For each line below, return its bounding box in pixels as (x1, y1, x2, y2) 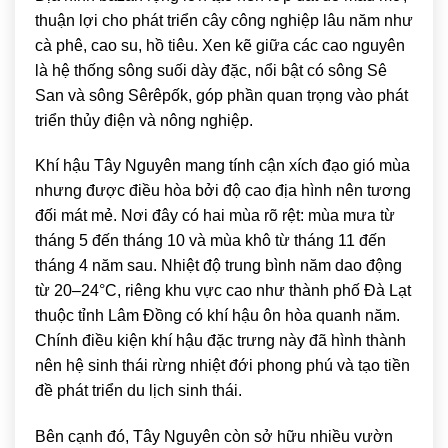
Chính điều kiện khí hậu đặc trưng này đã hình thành (35, 332, 406, 350)
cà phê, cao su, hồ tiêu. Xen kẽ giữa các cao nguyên (35, 36, 405, 54)
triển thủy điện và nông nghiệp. (35, 111, 253, 129)
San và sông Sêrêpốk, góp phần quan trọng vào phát (35, 86, 408, 104)
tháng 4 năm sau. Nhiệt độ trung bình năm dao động (35, 257, 402, 275)
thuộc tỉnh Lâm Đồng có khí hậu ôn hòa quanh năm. (35, 307, 400, 325)
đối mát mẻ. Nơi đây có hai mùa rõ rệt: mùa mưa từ (35, 207, 395, 225)
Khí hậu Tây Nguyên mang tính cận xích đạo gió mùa (35, 157, 410, 175)
